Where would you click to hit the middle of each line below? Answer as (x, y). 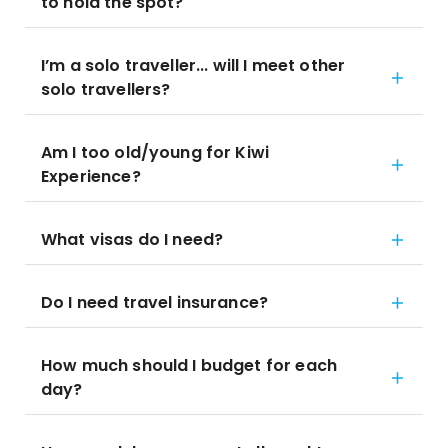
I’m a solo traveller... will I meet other (193, 65)
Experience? (91, 176)
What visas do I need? (132, 239)
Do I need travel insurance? (155, 302)
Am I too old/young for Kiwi (155, 152)
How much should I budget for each (189, 365)
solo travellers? (106, 89)
